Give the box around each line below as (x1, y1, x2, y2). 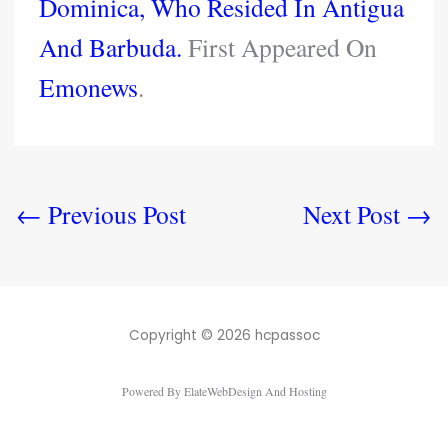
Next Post (303, 196, 407, 231)
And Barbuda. (39, 30, 183, 65)
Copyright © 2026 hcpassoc (128, 325, 320, 345)
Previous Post (41, 196, 186, 231)
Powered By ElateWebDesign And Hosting (121, 382, 327, 399)
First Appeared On (182, 30, 378, 65)
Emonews (39, 70, 139, 105)
